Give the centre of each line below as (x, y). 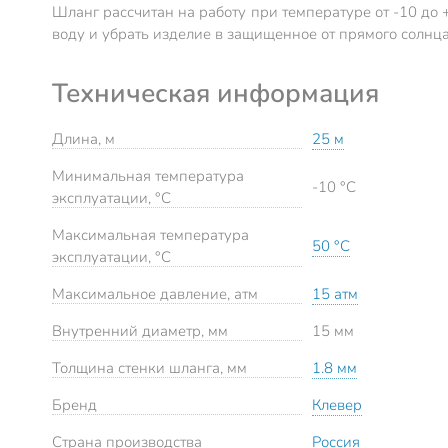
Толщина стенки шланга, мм (149, 368)
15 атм (335, 294)
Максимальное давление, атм (155, 294)
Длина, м (83, 139)
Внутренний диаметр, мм (140, 331)
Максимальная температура (150, 235)
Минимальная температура (148, 176)
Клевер (337, 405)
